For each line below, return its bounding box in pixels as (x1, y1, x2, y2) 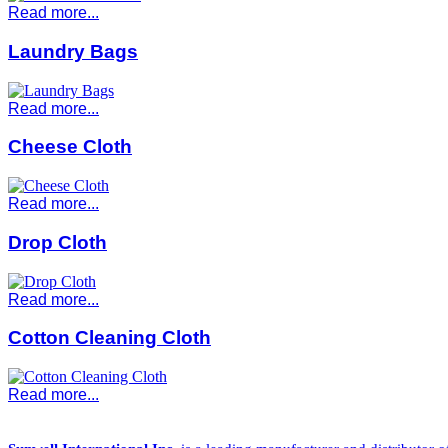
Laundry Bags (8, 41, 138, 63)
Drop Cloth (8, 231, 107, 253)
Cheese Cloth (8, 136, 132, 158)
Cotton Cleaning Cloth (8, 327, 211, 349)
